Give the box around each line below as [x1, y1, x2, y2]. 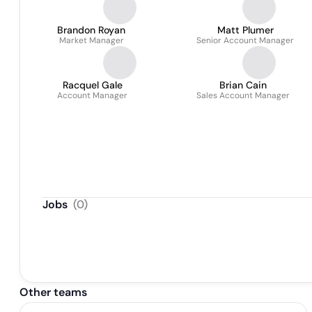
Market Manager [58, 35, 124, 46]
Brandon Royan [57, 24, 125, 36]
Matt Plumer [217, 24, 274, 36]
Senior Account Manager [196, 35, 294, 46]
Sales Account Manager [196, 90, 290, 101]
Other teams [19, 285, 87, 299]
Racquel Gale [62, 79, 123, 91]
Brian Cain [219, 79, 267, 91]
